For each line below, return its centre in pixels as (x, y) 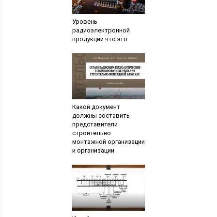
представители (95, 124)
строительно (91, 133)
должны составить (101, 116)
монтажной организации (108, 142)
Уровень (85, 22)
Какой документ (96, 107)
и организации (93, 151)
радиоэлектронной (101, 31)
